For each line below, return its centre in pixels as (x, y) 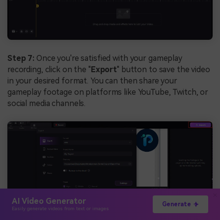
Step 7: (21, 58)
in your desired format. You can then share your (92, 81)
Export (104, 69)
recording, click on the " (49, 69)
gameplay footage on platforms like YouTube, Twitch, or (108, 92)
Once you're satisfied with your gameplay (108, 58)
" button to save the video (164, 69)
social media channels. (47, 103)
